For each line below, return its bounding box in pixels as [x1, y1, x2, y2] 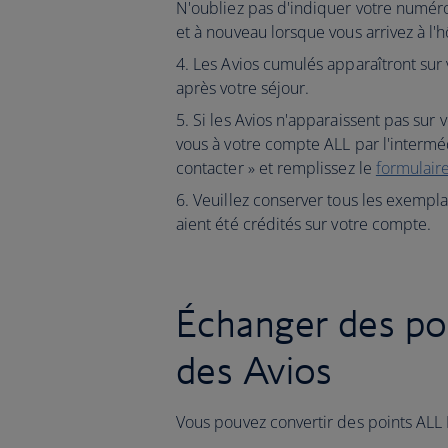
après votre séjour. [176, 77, 310, 99]
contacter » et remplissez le [176, 157, 376, 179]
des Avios [176, 347, 333, 393]
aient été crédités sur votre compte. [176, 213, 432, 235]
